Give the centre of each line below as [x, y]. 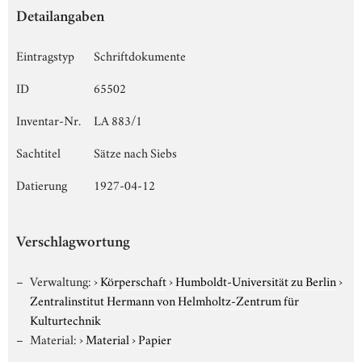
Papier [154, 338]
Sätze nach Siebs [135, 152]
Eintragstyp [45, 55]
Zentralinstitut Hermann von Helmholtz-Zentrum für [164, 299]
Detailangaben [60, 18]
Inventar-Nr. [48, 119]
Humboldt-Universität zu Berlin [255, 280]
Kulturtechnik [65, 319]
